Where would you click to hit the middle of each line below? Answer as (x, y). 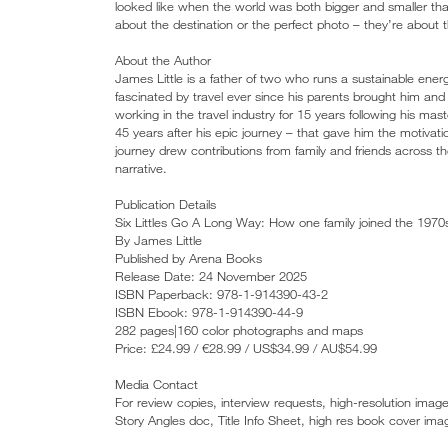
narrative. (141, 167)
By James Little (158, 239)
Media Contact (156, 383)
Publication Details (165, 203)
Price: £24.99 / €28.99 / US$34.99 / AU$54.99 (246, 347)
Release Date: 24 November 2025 (211, 275)
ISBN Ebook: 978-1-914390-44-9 (209, 311)
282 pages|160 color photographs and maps (239, 329)
